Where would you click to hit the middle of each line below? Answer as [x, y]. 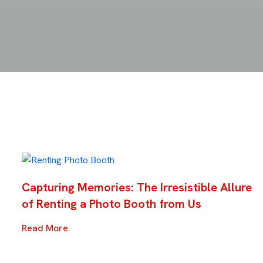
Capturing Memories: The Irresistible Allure [137, 187]
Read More [45, 228]
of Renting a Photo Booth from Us [112, 203]
